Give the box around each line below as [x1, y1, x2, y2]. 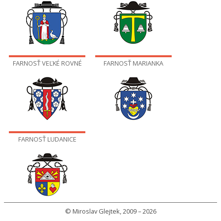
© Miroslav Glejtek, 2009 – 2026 [65, 206, 156, 216]
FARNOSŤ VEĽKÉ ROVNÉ [12, 58, 82, 68]
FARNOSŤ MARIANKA [104, 58, 163, 68]
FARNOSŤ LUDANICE [18, 134, 76, 144]
